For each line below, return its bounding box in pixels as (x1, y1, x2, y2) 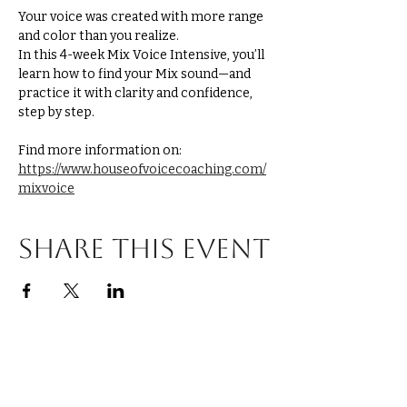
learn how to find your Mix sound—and (18, 65, 253, 82)
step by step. (18, 104, 94, 120)
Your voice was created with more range (18, 8, 266, 25)
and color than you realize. (18, 27, 179, 44)
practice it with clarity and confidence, (18, 84, 255, 101)
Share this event (18, 232, 270, 264)
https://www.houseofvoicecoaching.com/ (18, 161, 266, 177)
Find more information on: (18, 142, 184, 158)
